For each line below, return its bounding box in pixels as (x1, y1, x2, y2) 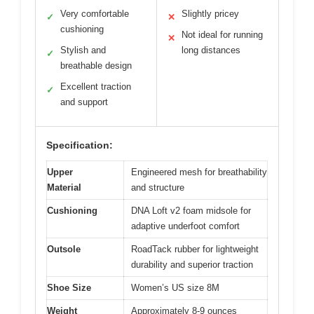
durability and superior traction (131, 259, 253, 270)
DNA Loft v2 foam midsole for (131, 205, 251, 216)
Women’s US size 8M (131, 282, 219, 293)
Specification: (46, 139, 113, 151)
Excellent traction (60, 81, 131, 92)
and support (60, 97, 108, 107)
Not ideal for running (182, 29, 263, 40)
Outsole (47, 244, 81, 254)
